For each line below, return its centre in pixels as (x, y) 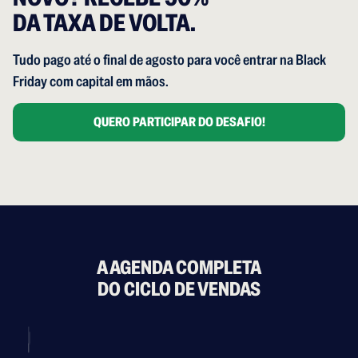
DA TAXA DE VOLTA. (104, 22)
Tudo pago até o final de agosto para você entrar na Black (169, 59)
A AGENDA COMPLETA (179, 268)
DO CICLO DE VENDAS (179, 289)
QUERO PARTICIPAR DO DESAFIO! (179, 122)
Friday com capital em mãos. (91, 81)
